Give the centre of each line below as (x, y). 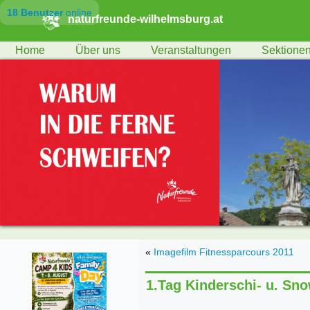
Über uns (98, 50)
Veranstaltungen (191, 50)
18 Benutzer (35, 12)
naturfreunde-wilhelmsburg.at (145, 19)
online (77, 12)
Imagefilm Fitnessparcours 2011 (224, 252)
